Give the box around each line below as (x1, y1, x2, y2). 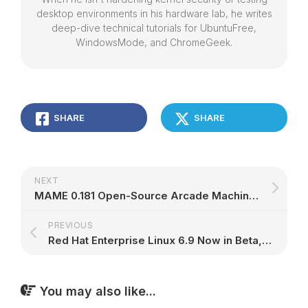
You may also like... (40, 284, 156, 298)
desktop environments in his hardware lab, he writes (36, 8, 272, 19)
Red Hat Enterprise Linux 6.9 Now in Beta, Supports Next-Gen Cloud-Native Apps (262, 234, 272, 247)
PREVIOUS (48, 220, 93, 230)
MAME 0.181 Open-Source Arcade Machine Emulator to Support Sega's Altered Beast (249, 189, 258, 202)
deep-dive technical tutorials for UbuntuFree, (52, 22, 256, 34)
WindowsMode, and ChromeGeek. (76, 36, 232, 48)
